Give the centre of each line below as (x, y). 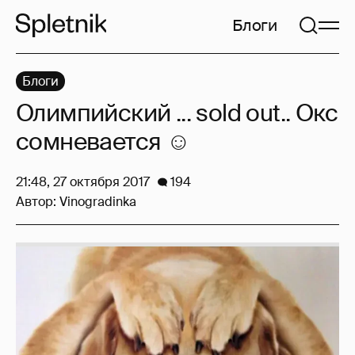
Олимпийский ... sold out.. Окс (177, 113)
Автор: (38, 202)
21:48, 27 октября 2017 (83, 182)
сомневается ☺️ (103, 141)
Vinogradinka (98, 202)
